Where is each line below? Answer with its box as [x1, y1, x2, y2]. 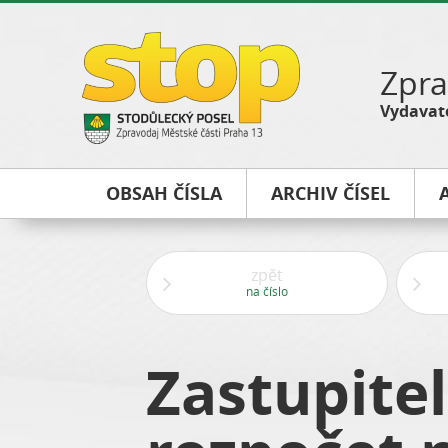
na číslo [246, 283, 288, 299]
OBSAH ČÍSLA [106, 181, 222, 206]
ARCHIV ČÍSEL [271, 181, 390, 206]
